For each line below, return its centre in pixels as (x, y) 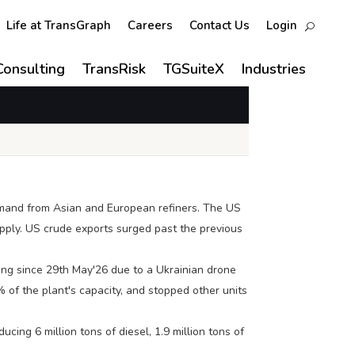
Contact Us (219, 25)
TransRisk (114, 69)
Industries (274, 69)
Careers (150, 25)
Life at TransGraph (59, 25)
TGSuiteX (194, 69)
